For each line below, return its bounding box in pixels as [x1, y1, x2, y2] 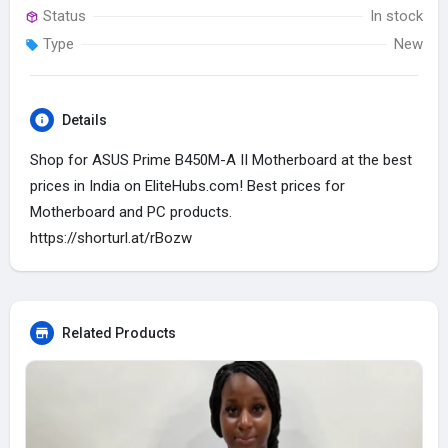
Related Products [62, 325, 176, 341]
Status [39, 7, 86, 25]
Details [62, 112, 107, 128]
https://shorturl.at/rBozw [30, 229, 192, 247]
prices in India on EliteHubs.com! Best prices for [30, 177, 345, 195]
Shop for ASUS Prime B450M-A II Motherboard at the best [30, 151, 412, 169]
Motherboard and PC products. [30, 203, 232, 221]
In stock [370, 7, 423, 25]
